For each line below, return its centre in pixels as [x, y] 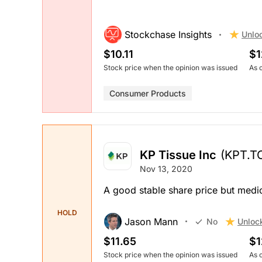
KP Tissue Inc [178, 155]
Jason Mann [151, 221]
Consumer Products [148, 94]
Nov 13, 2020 [166, 168]
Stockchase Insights [168, 35]
